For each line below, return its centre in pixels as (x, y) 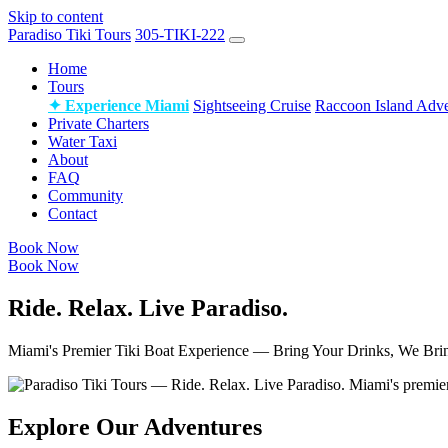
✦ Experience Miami (118, 105)
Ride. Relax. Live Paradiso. (148, 307)
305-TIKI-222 (180, 34)
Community (85, 195)
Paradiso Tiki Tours (69, 34)
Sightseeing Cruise (252, 105)
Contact (72, 213)
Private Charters (98, 123)
